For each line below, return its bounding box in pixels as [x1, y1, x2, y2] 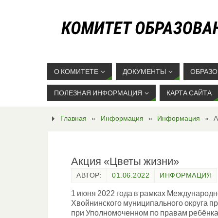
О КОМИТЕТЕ [54, 68, 98, 75]
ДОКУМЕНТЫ [123, 68, 166, 75]
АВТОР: [76, 172, 102, 179]
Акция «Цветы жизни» [71, 155, 179, 167]
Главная [60, 114, 87, 122]
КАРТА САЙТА [166, 89, 212, 97]
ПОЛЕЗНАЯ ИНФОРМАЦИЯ [54, 89, 142, 97]
